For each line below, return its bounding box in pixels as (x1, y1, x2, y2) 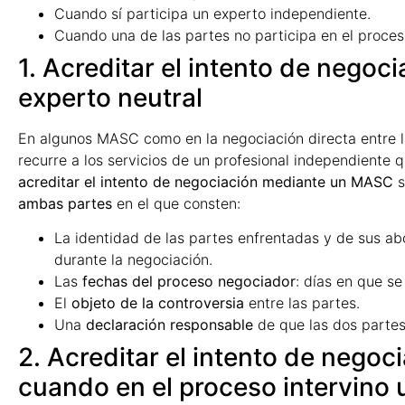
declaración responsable (86, 316, 253, 334)
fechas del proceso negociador (82, 272, 296, 291)
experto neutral (18, 81, 202, 113)
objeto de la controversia (71, 294, 244, 313)
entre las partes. (244, 294, 360, 313)
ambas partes (18, 193, 112, 212)
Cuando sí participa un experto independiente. (54, 4, 371, 23)
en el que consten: (112, 193, 240, 212)
